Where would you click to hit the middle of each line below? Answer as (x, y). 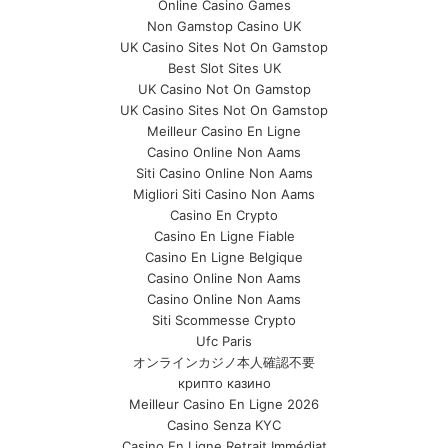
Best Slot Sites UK (224, 68)
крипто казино (224, 383)
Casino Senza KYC (224, 425)
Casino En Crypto (224, 215)
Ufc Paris (224, 341)
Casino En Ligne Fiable (224, 236)
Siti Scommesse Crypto (224, 320)
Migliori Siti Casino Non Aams (224, 194)
